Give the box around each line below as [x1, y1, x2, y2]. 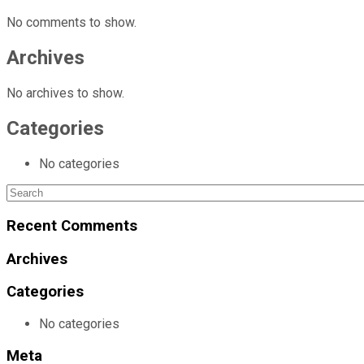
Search [6, 184, 45, 200]
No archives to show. [6, 85, 124, 102]
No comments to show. [6, 15, 136, 31]
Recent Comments [6, 216, 137, 235]
